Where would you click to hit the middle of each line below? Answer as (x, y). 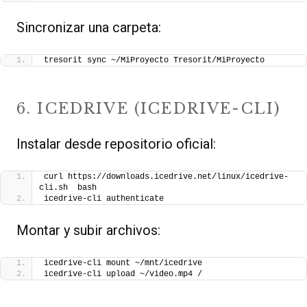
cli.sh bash (68, 188)
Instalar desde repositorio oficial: (116, 144)
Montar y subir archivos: (88, 231)
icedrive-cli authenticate (104, 199)
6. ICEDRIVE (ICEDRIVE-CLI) (149, 108)
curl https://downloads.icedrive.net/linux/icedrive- (166, 177)
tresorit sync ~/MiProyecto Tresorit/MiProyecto (154, 60)
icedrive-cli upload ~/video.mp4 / (123, 274)
